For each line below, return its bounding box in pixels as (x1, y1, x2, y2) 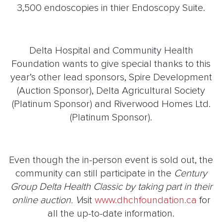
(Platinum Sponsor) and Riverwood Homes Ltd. (11, 99, 211, 110)
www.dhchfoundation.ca (94, 195, 197, 206)
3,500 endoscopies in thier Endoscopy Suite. (17, 3, 205, 13)
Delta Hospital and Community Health (29, 46, 193, 56)
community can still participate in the (15, 168, 174, 179)
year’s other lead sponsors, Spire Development (10, 72, 212, 83)
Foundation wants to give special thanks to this (11, 59, 211, 69)
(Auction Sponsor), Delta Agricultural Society (17, 86, 205, 96)
